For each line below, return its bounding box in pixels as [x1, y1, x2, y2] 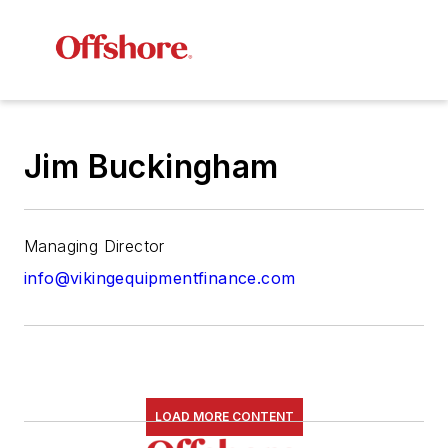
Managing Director [24, 236, 165, 257]
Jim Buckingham [24, 147, 279, 187]
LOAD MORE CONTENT [154, 409, 294, 425]
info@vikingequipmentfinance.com [24, 268, 296, 289]
